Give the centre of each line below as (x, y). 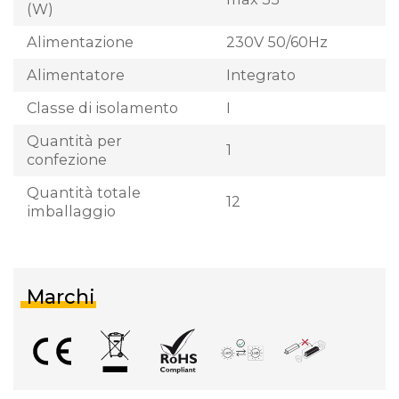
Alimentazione (80, 41)
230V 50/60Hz (277, 41)
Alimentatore (76, 74)
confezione (67, 159)
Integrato (261, 74)
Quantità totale (84, 192)
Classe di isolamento (102, 107)
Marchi (61, 297)
